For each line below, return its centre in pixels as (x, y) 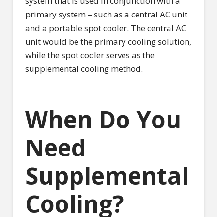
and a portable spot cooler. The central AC (105, 28)
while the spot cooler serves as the (90, 55)
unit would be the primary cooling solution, (108, 42)
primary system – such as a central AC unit (106, 15)
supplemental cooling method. (84, 69)
